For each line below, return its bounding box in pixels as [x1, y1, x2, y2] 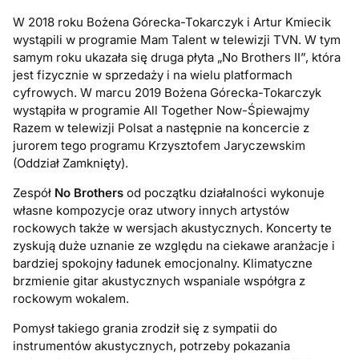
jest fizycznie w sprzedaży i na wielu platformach [13, 67, 293, 83]
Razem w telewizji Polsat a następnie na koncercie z [13, 120, 310, 136]
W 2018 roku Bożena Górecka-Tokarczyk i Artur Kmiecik [13, 14, 332, 30]
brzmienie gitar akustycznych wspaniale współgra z [13, 273, 306, 289]
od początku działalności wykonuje [123, 185, 325, 201]
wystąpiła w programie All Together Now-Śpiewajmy [13, 103, 310, 119]
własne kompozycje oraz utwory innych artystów [13, 203, 290, 219]
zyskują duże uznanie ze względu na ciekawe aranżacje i [13, 238, 336, 254]
